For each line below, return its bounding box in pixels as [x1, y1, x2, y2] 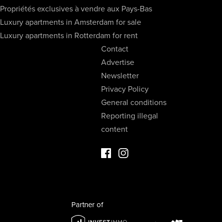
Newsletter [101, 71, 139, 81]
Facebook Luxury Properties [101, 148, 198, 158]
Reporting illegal [101, 111, 158, 121]
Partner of [71, 200, 103, 209]
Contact [101, 44, 128, 54]
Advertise [101, 57, 134, 67]
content [101, 124, 128, 134]
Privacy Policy [101, 84, 149, 94]
